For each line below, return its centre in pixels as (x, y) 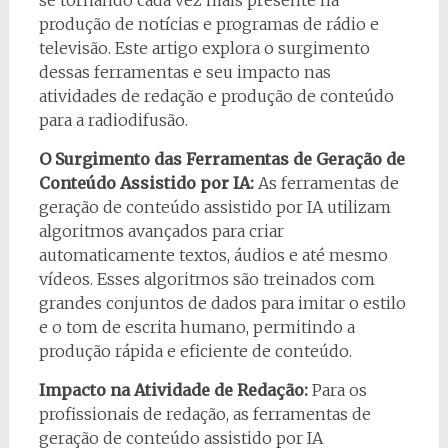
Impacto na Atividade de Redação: (173, 389)
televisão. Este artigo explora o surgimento (204, 47)
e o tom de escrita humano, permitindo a (196, 326)
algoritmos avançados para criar (161, 230)
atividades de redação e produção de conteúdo (216, 95)
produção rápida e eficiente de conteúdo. (195, 350)
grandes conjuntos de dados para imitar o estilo (222, 302)
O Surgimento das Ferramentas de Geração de (221, 158)
